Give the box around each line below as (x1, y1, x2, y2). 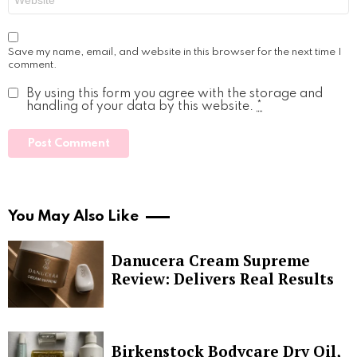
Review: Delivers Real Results (112, 268, 334, 288)
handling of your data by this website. (26, 100, 257, 113)
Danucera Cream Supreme (112, 249, 310, 270)
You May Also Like (8, 208, 139, 224)
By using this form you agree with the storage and (26, 87, 323, 100)
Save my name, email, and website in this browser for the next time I (8, 46, 342, 57)
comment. (8, 59, 57, 70)
